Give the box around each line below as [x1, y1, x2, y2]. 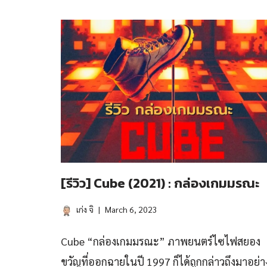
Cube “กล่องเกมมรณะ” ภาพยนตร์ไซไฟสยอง [61, 234, 260, 248]
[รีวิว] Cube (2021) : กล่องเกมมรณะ [61, 173, 259, 193]
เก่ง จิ [76, 204, 94, 215]
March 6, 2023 [105, 204, 157, 215]
